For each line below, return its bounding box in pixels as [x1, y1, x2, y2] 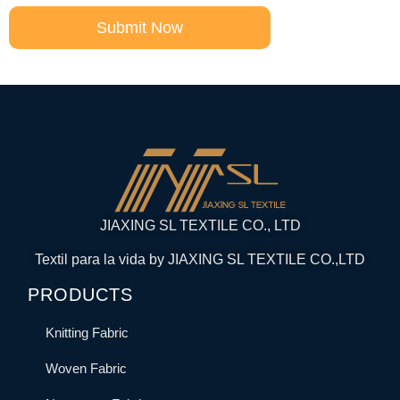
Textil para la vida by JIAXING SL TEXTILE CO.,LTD [35, 252, 365, 268]
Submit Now [96, 18, 183, 37]
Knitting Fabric [46, 324, 129, 340]
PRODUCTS [28, 284, 134, 304]
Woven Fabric [46, 360, 128, 376]
